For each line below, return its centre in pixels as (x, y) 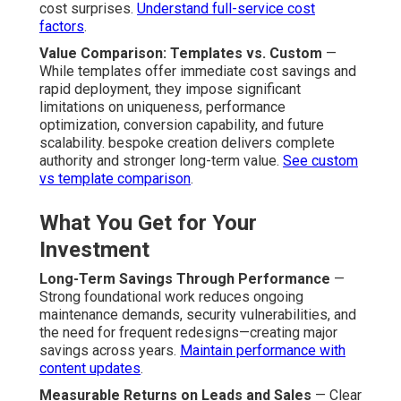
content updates (90, 368)
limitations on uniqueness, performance (162, 107)
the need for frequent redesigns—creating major (188, 332)
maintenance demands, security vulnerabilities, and (198, 314)
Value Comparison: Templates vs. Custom (181, 53)
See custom (320, 160)
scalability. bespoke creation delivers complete (187, 142)
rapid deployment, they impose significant (170, 89)
